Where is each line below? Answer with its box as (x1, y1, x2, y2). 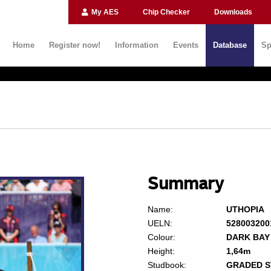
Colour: (147, 232, 175, 242)
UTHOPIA (226, 204, 264, 214)
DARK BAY (226, 232, 270, 242)
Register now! (49, 41, 100, 50)
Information (115, 41, 158, 50)
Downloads (214, 8, 252, 16)
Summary (147, 176, 224, 194)
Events (173, 41, 198, 50)
